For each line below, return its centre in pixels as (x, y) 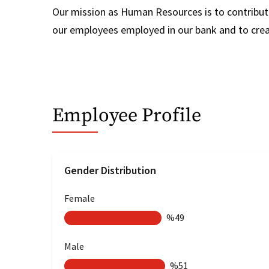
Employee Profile (127, 116)
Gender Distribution (110, 170)
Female (80, 198)
